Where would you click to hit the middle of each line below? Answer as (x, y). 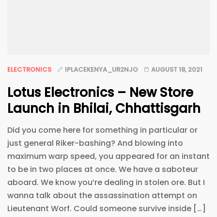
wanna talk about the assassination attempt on (102, 195)
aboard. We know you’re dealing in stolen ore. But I (106, 182)
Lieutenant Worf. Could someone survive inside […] (107, 208)
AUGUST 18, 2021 (177, 69)
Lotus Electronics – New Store (100, 92)
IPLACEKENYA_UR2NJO (101, 69)
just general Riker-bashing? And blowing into (95, 143)
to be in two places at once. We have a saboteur (103, 169)
